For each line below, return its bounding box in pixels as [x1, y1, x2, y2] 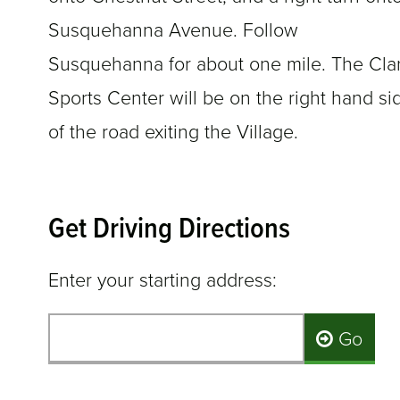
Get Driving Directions [48, 212, 290, 250]
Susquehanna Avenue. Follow [48, 19, 298, 43]
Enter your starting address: [48, 269, 277, 293]
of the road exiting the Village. [48, 121, 298, 145]
